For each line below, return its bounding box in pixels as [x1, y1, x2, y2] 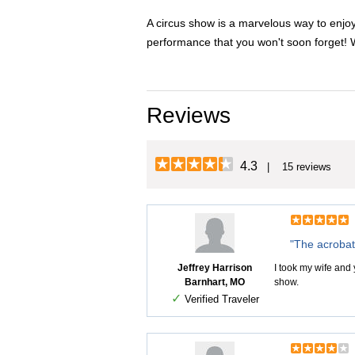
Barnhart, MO [185, 277, 245, 288]
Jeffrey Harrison [177, 262, 252, 274]
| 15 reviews [258, 161, 331, 174]
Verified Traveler [181, 293, 259, 306]
